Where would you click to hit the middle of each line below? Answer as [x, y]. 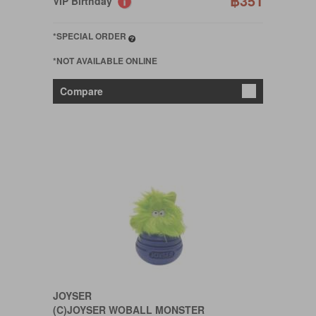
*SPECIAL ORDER [91, 36]
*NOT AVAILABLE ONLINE [105, 61]
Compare [81, 91]
